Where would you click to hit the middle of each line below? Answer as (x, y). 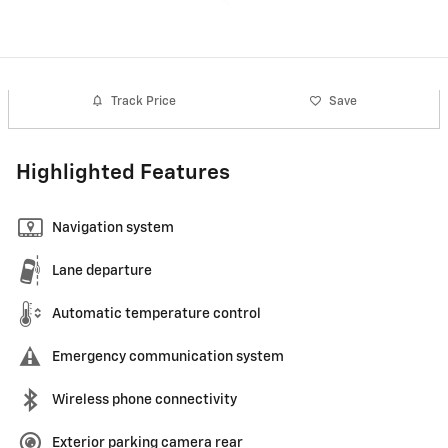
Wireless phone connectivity (144, 400)
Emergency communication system (168, 357)
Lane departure (102, 271)
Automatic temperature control (156, 314)
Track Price (144, 101)
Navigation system (113, 228)
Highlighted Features (123, 173)
